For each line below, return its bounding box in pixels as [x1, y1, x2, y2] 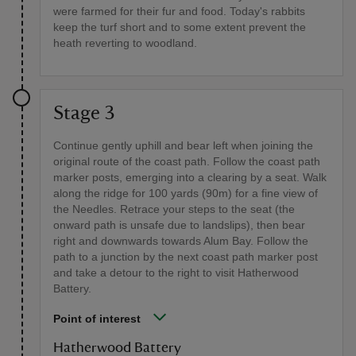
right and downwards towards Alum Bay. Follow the [53, 234, 308, 248]
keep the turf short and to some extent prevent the [53, 21, 306, 34]
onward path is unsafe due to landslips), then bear [53, 219, 305, 232]
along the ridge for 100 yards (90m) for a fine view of [53, 187, 318, 200]
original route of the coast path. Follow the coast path [53, 155, 320, 168]
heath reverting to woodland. [53, 37, 197, 50]
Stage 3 [53, 104, 115, 124]
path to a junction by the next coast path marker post [53, 250, 318, 264]
